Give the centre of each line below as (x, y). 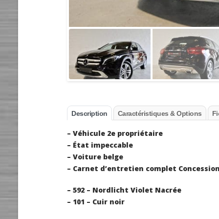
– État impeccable (100, 145)
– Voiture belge (95, 157)
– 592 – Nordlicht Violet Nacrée (124, 190)
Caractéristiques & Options (160, 114)
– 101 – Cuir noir (96, 202)
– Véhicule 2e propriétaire (115, 133)
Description (89, 114)
